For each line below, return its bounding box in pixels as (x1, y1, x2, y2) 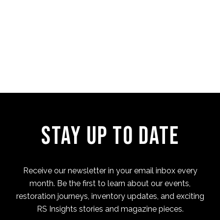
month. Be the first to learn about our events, (29, 178, 191, 188)
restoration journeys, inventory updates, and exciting (16, 191, 204, 201)
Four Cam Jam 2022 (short (24, 10, 188, 30)
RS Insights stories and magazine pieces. (36, 204, 184, 214)
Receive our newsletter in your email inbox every (23, 165, 197, 175)
